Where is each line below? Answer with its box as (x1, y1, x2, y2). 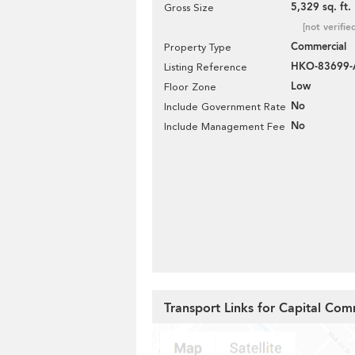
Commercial (291, 40, 346, 54)
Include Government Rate (164, 101, 286, 113)
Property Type (164, 41, 231, 53)
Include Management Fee (164, 120, 285, 132)
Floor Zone (164, 81, 216, 93)
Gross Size (164, 2, 214, 13)
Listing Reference (164, 61, 247, 73)
